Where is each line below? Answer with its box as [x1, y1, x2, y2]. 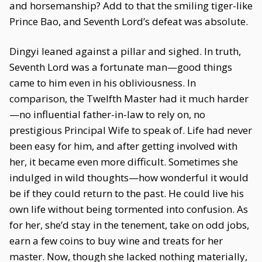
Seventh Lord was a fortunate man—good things [9, 60, 232, 74]
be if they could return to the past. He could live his [9, 187, 244, 200]
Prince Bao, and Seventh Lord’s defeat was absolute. [9, 15, 248, 28]
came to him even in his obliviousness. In [9, 76, 196, 89]
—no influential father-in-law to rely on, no [9, 108, 205, 121]
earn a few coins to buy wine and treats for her [9, 234, 223, 247]
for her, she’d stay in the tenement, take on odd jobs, [9, 218, 249, 232]
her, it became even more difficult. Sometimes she [9, 155, 238, 168]
